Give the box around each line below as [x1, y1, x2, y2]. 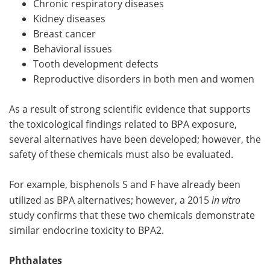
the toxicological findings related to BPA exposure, [9, 117, 237, 131]
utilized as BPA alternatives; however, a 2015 [9, 193, 212, 207]
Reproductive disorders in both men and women [33, 72, 254, 86]
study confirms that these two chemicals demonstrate [9, 208, 255, 222]
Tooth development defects [33, 57, 159, 71]
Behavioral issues [33, 42, 112, 55]
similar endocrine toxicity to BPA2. [9, 223, 164, 237]
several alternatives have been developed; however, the [9, 132, 261, 146]
